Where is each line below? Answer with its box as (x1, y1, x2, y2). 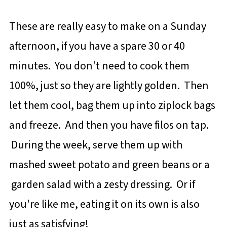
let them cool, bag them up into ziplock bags (9, 97, 215, 113)
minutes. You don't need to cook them (9, 58, 190, 74)
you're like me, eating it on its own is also (9, 196, 200, 212)
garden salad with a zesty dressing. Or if (9, 176, 195, 193)
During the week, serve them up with (9, 137, 182, 153)
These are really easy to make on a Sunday (9, 18, 206, 34)
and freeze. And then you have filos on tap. (9, 117, 209, 133)
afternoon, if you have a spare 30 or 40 (9, 38, 185, 54)
